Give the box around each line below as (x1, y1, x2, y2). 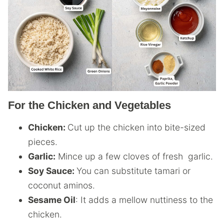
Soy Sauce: (28, 165, 76, 176)
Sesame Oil (28, 194, 75, 205)
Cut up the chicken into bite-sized (67, 121, 205, 132)
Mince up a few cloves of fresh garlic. (55, 150, 213, 161)
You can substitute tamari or (76, 165, 190, 176)
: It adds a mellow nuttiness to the (75, 194, 213, 205)
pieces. (28, 136, 57, 147)
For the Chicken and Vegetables (8, 98, 171, 111)
